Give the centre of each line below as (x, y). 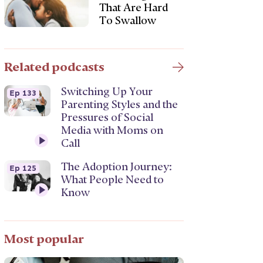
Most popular (44, 239)
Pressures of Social (107, 117)
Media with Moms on (112, 130)
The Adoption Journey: (117, 167)
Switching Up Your (107, 92)
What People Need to (113, 180)
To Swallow (127, 21)
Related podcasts (55, 67)
